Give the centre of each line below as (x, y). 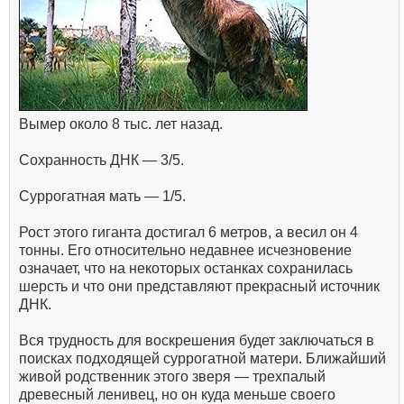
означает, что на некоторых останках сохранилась (186, 268)
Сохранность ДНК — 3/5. (101, 160)
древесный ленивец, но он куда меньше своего (177, 394)
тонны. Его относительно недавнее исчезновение (185, 250)
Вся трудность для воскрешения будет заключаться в (197, 340)
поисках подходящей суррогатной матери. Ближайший (202, 358)
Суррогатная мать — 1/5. (102, 196)
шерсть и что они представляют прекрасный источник (199, 286)
